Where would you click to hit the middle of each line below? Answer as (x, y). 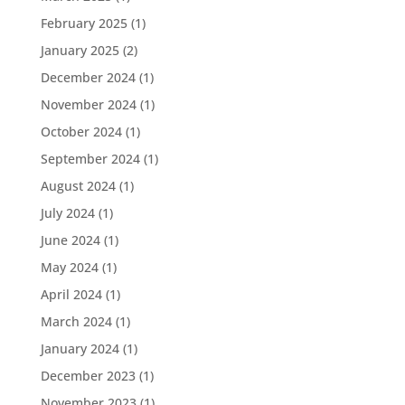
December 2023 (88, 375)
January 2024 (80, 348)
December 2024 (88, 77)
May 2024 (69, 267)
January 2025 (80, 50)
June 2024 (70, 240)
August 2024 (78, 185)
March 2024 (76, 321)
